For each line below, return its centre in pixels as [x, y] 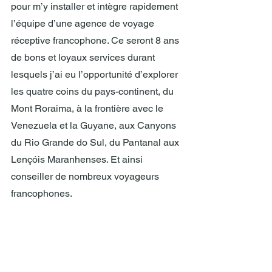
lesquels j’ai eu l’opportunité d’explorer [96, 75]
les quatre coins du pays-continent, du [93, 92]
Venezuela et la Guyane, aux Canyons [95, 126]
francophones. [42, 194]
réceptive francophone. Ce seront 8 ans [96, 41]
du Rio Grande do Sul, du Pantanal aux [96, 143]
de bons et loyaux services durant [84, 58]
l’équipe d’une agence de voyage [84, 24]
